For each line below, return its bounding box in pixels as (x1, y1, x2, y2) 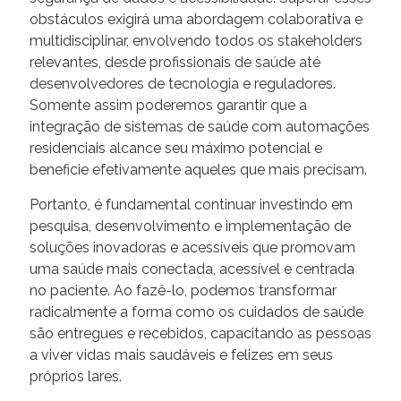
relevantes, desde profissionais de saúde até (30, 53, 320, 71)
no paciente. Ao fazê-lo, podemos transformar (30, 281, 337, 299)
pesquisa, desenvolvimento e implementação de (30, 217, 351, 235)
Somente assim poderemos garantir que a (30, 96, 307, 114)
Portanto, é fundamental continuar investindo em (30, 195, 353, 213)
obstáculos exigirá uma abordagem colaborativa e (30, 10, 363, 28)
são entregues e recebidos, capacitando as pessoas (30, 324, 371, 342)
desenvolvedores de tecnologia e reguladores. (30, 74, 336, 92)
